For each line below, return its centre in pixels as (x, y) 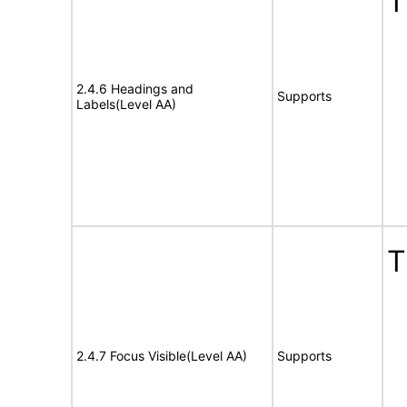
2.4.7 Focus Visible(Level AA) (162, 356)
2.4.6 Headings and (135, 89)
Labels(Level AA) (126, 104)
